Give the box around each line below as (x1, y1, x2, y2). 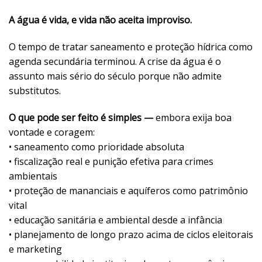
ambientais (9, 169, 57, 182)
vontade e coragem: (9, 125, 95, 139)
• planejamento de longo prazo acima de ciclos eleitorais (9, 227, 253, 241)
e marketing (9, 242, 62, 256)
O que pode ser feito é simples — (9, 111, 156, 124)
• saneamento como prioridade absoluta (9, 140, 184, 153)
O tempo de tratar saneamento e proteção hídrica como (9, 40, 253, 53)
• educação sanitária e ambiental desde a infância (9, 213, 222, 226)
